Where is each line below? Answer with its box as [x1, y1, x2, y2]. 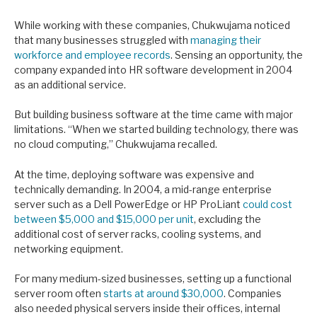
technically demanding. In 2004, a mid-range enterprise [14, 183, 272, 195]
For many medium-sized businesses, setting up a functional [14, 272, 292, 285]
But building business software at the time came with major [14, 108, 293, 121]
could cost [243, 197, 292, 210]
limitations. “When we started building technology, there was [14, 123, 299, 136]
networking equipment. [14, 242, 125, 255]
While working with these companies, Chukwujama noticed [14, 18, 290, 31]
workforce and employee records [14, 48, 171, 61]
